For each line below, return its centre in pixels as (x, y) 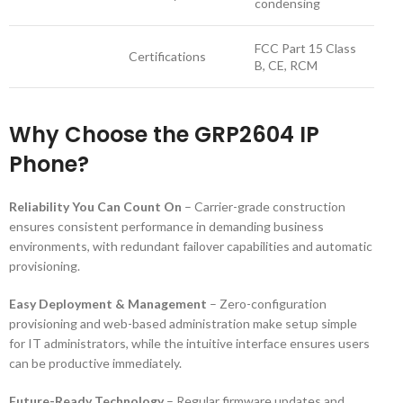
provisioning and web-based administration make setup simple (183, 323)
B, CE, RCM (286, 65)
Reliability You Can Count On (95, 206)
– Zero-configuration (267, 304)
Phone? (49, 164)
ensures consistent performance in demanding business (166, 226)
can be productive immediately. (95, 363)
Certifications (167, 56)
